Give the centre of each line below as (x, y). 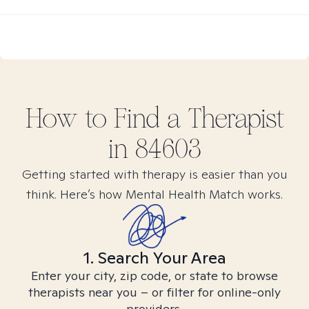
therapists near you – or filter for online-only (154, 292)
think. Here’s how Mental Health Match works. (154, 194)
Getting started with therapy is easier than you (154, 174)
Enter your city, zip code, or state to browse (154, 276)
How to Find (96, 119)
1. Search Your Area (154, 258)
